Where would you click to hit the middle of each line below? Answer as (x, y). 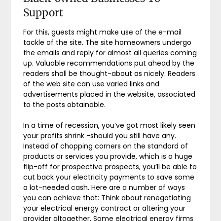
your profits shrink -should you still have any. (100, 136)
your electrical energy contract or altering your (105, 208)
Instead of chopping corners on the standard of (106, 146)
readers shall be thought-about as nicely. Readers (110, 74)
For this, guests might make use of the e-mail (103, 32)
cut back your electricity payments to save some (109, 177)
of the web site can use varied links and (92, 84)
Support (43, 13)
